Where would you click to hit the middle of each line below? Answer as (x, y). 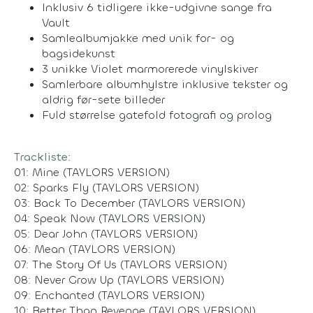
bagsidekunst (79, 53)
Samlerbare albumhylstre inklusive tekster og (165, 84)
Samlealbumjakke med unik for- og (138, 38)
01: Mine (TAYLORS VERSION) (92, 172)
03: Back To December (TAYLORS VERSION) (130, 203)
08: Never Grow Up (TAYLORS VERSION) (119, 279)
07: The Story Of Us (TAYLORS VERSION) (121, 264)
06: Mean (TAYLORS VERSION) (95, 249)
